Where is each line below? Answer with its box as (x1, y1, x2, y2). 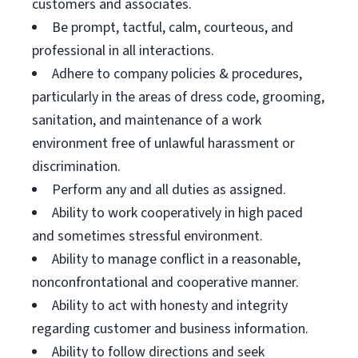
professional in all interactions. (32, 41, 214, 61)
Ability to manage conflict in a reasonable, (52, 249, 300, 269)
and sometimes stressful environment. (32, 226, 263, 246)
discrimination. (32, 157, 121, 177)
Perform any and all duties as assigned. (52, 180, 286, 200)
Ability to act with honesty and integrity (52, 296, 288, 316)
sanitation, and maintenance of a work (32, 110, 261, 130)
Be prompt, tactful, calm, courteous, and (52, 18, 293, 38)
